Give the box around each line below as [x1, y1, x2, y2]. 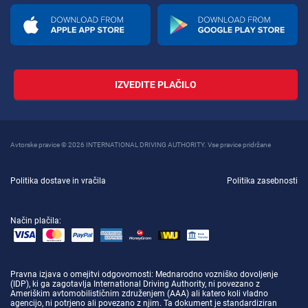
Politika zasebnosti [227, 176, 298, 186]
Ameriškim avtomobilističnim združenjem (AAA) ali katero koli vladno [10, 289, 268, 299]
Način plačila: [10, 216, 61, 226]
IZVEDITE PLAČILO [115, 79, 197, 91]
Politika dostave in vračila [10, 176, 106, 186]
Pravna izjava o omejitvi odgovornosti [10, 269, 151, 280]
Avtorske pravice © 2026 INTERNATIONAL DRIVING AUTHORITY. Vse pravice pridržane [10, 141, 271, 149]
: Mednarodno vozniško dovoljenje [151, 269, 278, 280]
